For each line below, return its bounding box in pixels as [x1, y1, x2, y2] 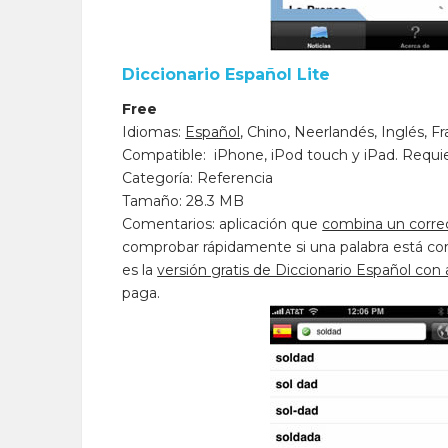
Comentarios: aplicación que [122, 215, 323, 233]
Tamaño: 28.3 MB [122, 192, 245, 210]
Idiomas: [122, 123, 186, 141]
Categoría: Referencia [122, 169, 274, 187]
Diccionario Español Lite [122, 65, 331, 84]
